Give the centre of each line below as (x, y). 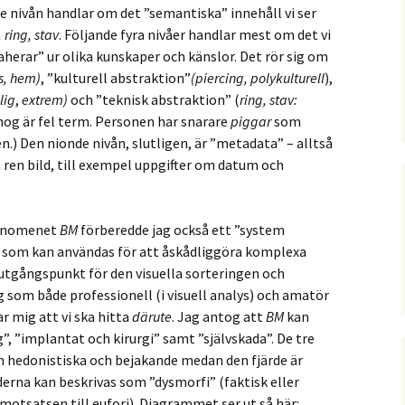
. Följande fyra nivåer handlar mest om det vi (195, 34)
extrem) (43, 99)
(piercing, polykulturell (258, 78)
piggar (251, 121)
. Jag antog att (219, 316)
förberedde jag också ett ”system (183, 230)
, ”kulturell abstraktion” (116, 78)
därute (152, 316)
